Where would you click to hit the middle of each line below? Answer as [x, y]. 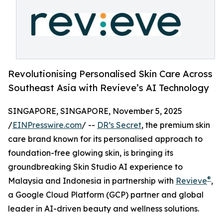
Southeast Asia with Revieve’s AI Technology [109, 88]
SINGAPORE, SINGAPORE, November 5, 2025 [95, 111]
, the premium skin [176, 125]
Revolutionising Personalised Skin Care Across [110, 74]
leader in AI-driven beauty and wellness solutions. [104, 209]
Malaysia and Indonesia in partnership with [92, 181]
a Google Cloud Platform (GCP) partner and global [106, 195]
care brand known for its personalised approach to [105, 139]
